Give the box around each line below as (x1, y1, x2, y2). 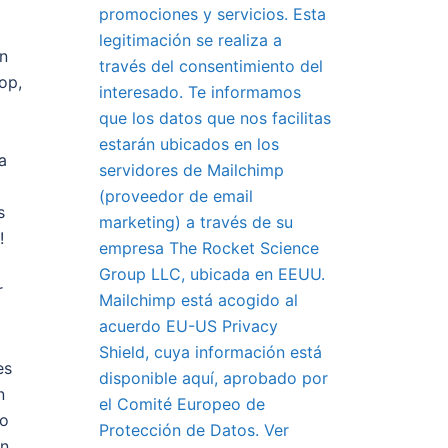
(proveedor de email (98, 186, 253, 206)
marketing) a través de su (98, 212, 293, 232)
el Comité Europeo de (98, 394, 265, 414)
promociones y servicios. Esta (98, 4, 326, 24)
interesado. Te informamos (98, 82, 301, 102)
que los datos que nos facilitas (98, 108, 331, 128)
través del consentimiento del (98, 56, 323, 76)
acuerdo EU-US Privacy (98, 316, 278, 336)
